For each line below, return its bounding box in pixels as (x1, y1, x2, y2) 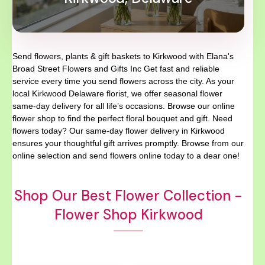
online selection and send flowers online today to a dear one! (12, 150, 240, 160)
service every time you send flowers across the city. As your (12, 76, 234, 86)
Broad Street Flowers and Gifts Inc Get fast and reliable (12, 63, 219, 73)
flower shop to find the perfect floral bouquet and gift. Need (12, 113, 232, 123)
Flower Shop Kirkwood (54, 205, 203, 224)
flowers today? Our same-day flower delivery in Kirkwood (12, 125, 225, 135)
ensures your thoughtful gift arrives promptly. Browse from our (12, 138, 244, 148)
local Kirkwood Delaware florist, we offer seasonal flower (12, 88, 222, 98)
